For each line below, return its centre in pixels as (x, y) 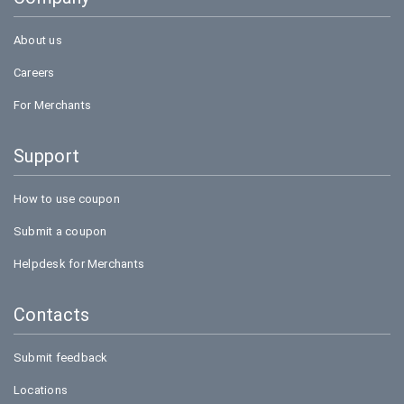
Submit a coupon (60, 231)
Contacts (52, 315)
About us (38, 40)
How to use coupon (67, 199)
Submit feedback (61, 358)
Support (47, 156)
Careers (34, 73)
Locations (41, 390)
